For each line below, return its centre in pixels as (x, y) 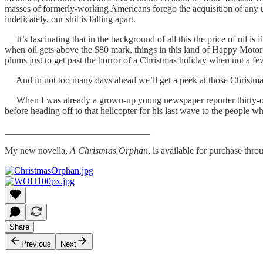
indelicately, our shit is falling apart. (70, 19)
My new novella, (37, 150)
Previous (36, 244)
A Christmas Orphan (109, 150)
